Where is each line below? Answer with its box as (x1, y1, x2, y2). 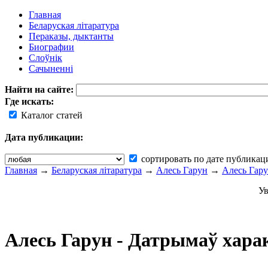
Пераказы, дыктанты (29, 31, 114, 41)
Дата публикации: (5, 132, 83, 142)
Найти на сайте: (5, 84, 76, 95)
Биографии (29, 42, 74, 52)
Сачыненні (29, 63, 73, 74)
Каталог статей (19, 110, 83, 120)
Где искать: (5, 96, 54, 106)
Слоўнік (29, 53, 62, 63)
